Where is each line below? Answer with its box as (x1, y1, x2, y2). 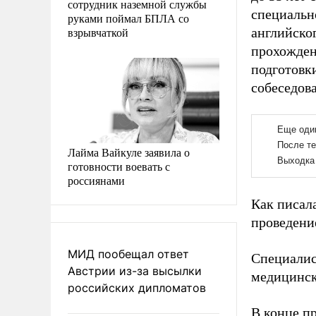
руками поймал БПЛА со (68, 10, 189, 25)
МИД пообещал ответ (68, 246, 189, 261)
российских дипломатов (68, 280, 206, 295)
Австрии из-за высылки (68, 263, 202, 278)
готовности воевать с (68, 158, 170, 174)
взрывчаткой (68, 24, 128, 39)
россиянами (68, 172, 125, 188)
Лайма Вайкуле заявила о (68, 144, 190, 159)
